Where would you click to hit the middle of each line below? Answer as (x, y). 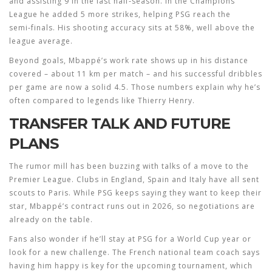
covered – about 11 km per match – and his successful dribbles (136, 74)
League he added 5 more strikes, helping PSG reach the (120, 14)
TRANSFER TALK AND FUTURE (120, 124)
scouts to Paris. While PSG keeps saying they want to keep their (135, 193)
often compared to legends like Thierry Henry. (102, 100)
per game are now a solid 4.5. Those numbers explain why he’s (135, 87)
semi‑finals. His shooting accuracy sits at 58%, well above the (132, 28)
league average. (41, 41)
